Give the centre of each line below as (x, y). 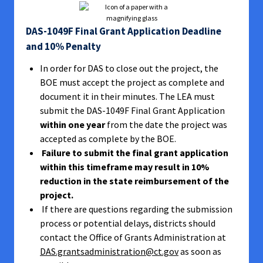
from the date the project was (166, 124)
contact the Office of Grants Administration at (133, 237)
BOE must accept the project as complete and (132, 82)
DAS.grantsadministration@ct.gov (109, 251)
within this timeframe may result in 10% (125, 167)
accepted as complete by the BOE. (110, 139)
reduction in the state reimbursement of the (134, 181)
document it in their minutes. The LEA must (127, 96)
